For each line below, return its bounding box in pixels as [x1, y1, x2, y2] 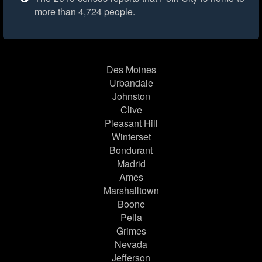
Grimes [116, 224, 146, 238]
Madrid [116, 157, 146, 171]
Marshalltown [103, 184, 159, 198]
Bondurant [109, 143, 153, 157]
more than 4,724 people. [35, 5, 135, 19]
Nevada [115, 237, 147, 251]
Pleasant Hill [104, 116, 158, 130]
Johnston [112, 89, 150, 104]
